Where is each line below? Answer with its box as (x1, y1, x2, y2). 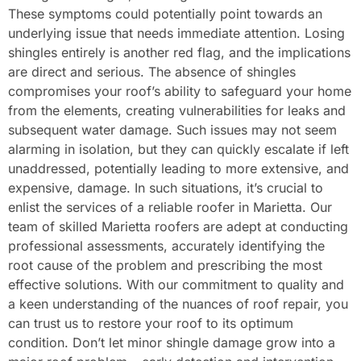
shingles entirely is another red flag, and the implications (8, 44, 351, 60)
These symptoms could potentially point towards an (8, 5, 322, 22)
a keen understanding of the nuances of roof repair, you (8, 295, 348, 312)
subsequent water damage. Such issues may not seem (8, 121, 337, 138)
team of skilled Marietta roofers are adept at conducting (8, 218, 348, 234)
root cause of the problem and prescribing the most (8, 256, 322, 273)
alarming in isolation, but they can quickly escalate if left (8, 140, 349, 157)
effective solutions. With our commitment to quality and (8, 276, 344, 293)
